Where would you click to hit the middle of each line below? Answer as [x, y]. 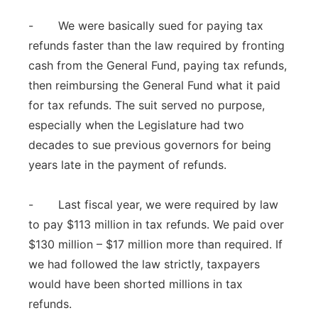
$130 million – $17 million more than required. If [155, 244]
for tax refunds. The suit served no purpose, [147, 105]
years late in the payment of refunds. [127, 165]
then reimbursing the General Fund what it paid [154, 85]
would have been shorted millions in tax [136, 284]
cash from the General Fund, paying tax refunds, [158, 65]
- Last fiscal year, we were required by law [153, 204]
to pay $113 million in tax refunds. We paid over [156, 224]
